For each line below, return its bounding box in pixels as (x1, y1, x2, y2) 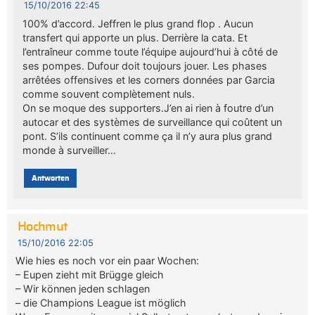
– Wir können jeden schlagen (15, 283, 150, 295)
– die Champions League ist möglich (15, 297, 187, 309)
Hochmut (17, 221, 68, 234)
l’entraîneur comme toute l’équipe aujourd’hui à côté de (22, 45, 278, 58)
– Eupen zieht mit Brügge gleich (15, 269, 165, 281)
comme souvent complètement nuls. (22, 87, 195, 100)
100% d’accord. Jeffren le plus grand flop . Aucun (22, 17, 253, 30)
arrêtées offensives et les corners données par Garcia (22, 73, 275, 86)
